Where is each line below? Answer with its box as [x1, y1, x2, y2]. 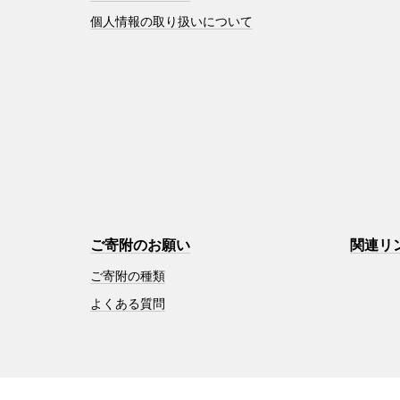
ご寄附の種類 [89, 269, 165, 284]
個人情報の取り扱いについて [89, 14, 253, 29]
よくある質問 [89, 296, 165, 312]
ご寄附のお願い [89, 237, 190, 254]
